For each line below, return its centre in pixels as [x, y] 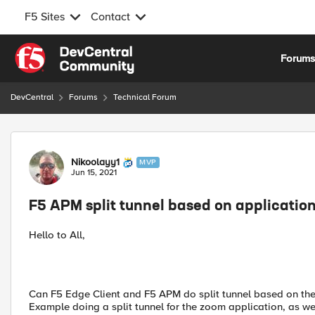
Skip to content [60, 51]
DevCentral [32, 97]
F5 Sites [45, 17]
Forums [83, 97]
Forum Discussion [85, 140]
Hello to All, [57, 235]
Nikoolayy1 [95, 162]
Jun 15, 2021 [94, 173]
